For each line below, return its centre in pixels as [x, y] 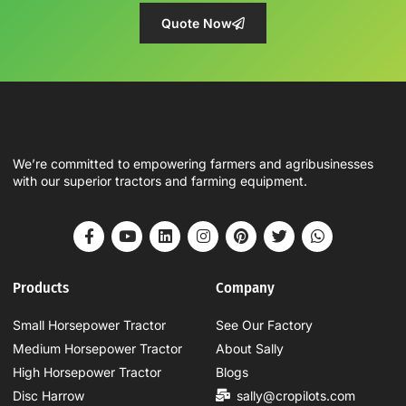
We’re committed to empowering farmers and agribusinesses [193, 164]
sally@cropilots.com [295, 395]
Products [41, 287]
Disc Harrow [48, 395]
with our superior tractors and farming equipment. [160, 181]
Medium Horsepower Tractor [97, 348]
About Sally [250, 348]
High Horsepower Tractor [87, 372]
